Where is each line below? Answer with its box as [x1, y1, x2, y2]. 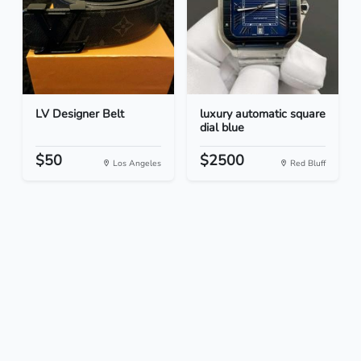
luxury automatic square [200, 106, 326, 122]
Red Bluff [288, 157, 326, 170]
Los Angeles [110, 157, 161, 170]
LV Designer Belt [35, 106, 124, 122]
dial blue [200, 119, 244, 136]
